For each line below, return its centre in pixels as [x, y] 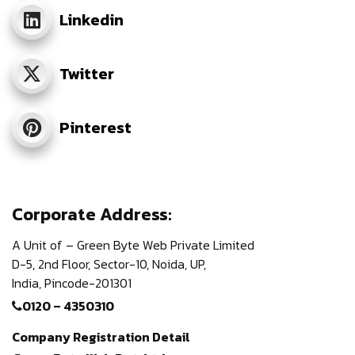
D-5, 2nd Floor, [51, 263]
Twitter [87, 73]
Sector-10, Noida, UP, [150, 263]
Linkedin [92, 19]
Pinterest [95, 127]
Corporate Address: [92, 214]
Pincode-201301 [88, 282]
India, [27, 282]
